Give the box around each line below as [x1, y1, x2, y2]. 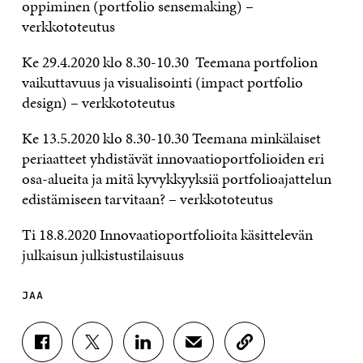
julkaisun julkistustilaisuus [21, 243, 184, 266]
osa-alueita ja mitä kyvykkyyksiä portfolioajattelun [21, 167, 331, 190]
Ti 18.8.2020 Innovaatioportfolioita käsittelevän [21, 223, 313, 246]
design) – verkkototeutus [21, 91, 175, 113]
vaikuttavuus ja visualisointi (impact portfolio [21, 70, 303, 93]
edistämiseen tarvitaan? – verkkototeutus [21, 187, 273, 210]
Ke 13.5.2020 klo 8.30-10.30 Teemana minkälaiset [21, 126, 321, 149]
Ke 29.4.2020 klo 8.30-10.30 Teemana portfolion [21, 50, 318, 73]
